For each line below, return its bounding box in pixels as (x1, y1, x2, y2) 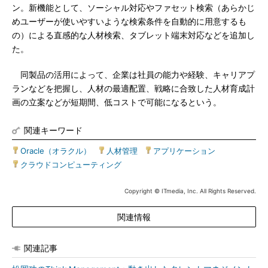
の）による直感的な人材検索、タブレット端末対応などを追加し (12, 31, 255, 40)
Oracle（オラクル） (20, 146, 91, 156)
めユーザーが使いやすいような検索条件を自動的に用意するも (12, 17, 246, 26)
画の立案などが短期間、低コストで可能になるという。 (12, 98, 221, 107)
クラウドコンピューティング (20, 160, 121, 169)
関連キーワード (24, 125, 83, 135)
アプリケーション (153, 146, 215, 156)
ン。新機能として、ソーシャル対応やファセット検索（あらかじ (12, 3, 255, 13)
